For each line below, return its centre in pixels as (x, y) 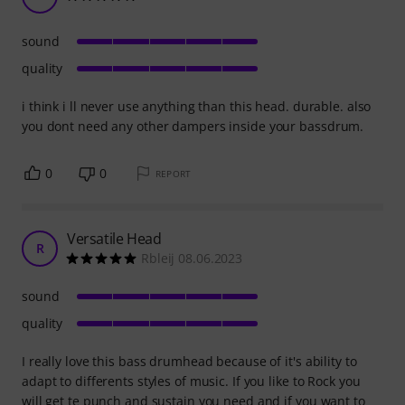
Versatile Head (114, 239)
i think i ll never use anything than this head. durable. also (197, 106)
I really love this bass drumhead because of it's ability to (189, 361)
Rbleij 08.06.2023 (192, 258)
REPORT (173, 174)
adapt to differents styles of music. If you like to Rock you (191, 381)
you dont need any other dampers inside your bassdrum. (193, 126)
